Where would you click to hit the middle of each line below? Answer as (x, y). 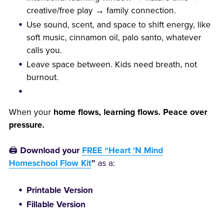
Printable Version (60, 190)
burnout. (43, 77)
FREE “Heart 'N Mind (122, 150)
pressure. (27, 125)
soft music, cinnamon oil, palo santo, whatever (114, 37)
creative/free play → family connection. (101, 10)
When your (31, 112)
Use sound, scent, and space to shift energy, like (119, 25)
